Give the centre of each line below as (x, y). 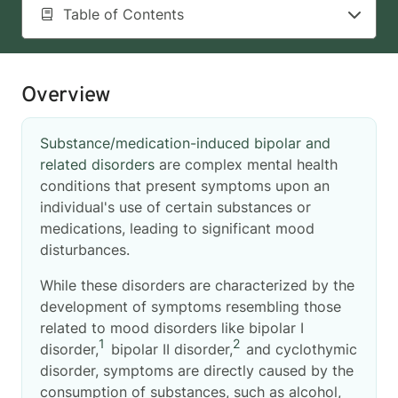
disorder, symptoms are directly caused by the (197, 370)
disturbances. (87, 249)
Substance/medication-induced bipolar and (185, 143)
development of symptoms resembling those (191, 306)
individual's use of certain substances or (175, 207)
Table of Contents (123, 14)
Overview (66, 96)
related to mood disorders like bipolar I (172, 327)
